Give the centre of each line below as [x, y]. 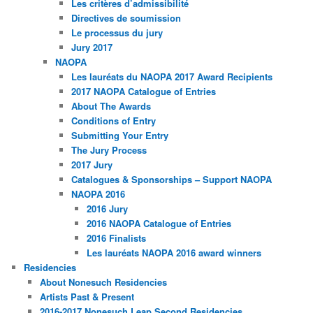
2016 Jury [108, 209]
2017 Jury [92, 165]
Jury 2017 [92, 48]
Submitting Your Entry [119, 136]
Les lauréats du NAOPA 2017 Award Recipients [172, 77]
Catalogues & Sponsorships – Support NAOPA [171, 180]
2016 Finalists [117, 238]
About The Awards [111, 106]
